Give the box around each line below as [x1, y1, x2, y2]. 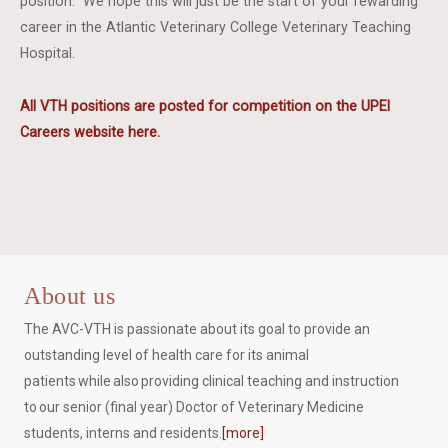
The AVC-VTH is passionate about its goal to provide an [24, 321, 371, 338]
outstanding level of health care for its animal [24, 347, 310, 364]
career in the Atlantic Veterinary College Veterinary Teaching [20, 19, 412, 35]
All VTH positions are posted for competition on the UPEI [20, 98, 391, 114]
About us [24, 283, 116, 310]
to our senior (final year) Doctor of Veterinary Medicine [24, 399, 365, 416]
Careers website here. [20, 124, 161, 140]
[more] [222, 425, 265, 442]
